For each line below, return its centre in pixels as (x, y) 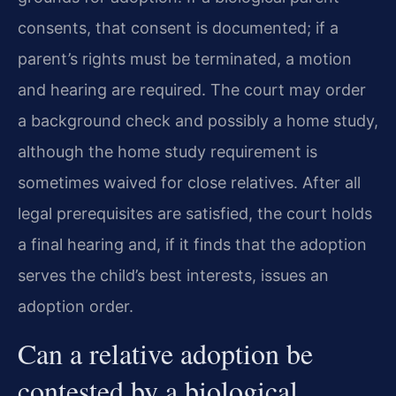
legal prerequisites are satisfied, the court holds (195, 214)
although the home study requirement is (168, 152)
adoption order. (76, 307)
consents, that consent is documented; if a (178, 28)
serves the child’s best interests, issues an (173, 276)
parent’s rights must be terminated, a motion (185, 59)
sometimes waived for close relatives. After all (189, 183)
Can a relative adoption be (165, 353)
